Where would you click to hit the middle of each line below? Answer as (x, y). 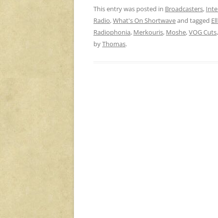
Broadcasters (184, 9)
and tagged (193, 20)
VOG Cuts (203, 32)
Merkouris (148, 32)
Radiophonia (112, 32)
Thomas (114, 44)
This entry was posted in (129, 9)
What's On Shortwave (144, 20)
